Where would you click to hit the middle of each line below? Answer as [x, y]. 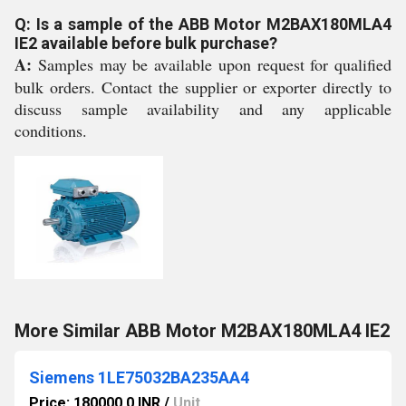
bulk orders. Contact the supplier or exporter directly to [203, 87]
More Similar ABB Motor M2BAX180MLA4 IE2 [202, 331]
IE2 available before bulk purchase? [146, 43]
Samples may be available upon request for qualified [212, 64]
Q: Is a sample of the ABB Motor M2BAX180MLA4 [203, 24]
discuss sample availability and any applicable [203, 109]
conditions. [51, 130]
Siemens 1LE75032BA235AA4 [139, 377]
